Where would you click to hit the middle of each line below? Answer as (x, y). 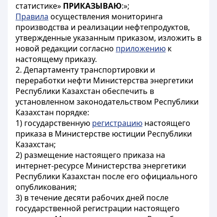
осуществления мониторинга (106, 16)
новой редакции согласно (66, 48)
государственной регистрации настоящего (98, 208)
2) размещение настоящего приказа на (90, 155)
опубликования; (46, 187)
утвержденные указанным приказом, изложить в (108, 38)
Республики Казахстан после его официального (107, 176)
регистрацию (117, 123)
